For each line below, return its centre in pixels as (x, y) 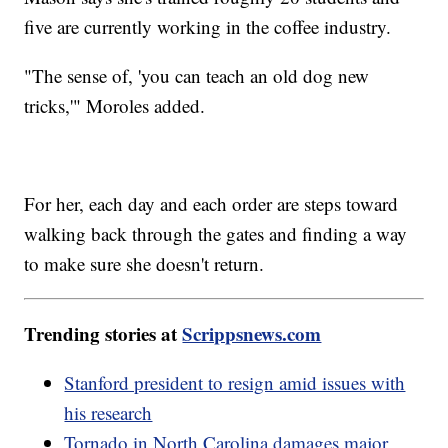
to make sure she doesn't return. (144, 263)
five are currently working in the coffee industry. (208, 26)
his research (108, 412)
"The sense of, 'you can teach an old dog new (197, 75)
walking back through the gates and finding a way (216, 233)
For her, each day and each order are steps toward (211, 203)
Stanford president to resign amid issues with (235, 382)
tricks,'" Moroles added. (115, 105)
